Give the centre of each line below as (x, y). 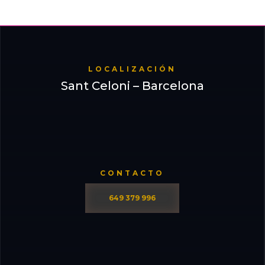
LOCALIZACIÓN (132, 69)
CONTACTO (132, 173)
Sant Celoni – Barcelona (132, 86)
